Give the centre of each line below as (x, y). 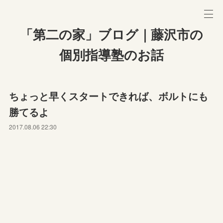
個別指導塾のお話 (111, 55)
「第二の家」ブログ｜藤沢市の (111, 35)
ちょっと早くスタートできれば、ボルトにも (109, 96)
